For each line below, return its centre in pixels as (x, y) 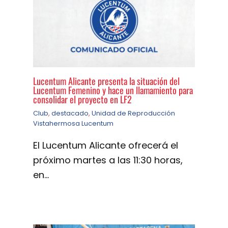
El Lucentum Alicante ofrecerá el (106, 146)
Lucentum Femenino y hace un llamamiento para (113, 90)
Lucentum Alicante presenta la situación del (106, 80)
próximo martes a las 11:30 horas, (108, 160)
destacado (70, 113)
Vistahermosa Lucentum (73, 124)
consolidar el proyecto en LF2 (82, 99)
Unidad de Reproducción (133, 113)
